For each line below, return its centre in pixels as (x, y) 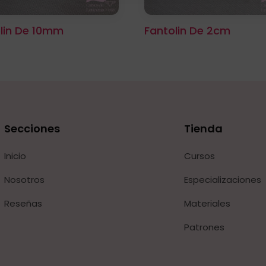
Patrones (204, 227)
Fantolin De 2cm (188, 30)
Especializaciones (222, 180)
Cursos (199, 156)
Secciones (32, 129)
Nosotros (24, 180)
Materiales (207, 204)
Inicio (15, 156)
